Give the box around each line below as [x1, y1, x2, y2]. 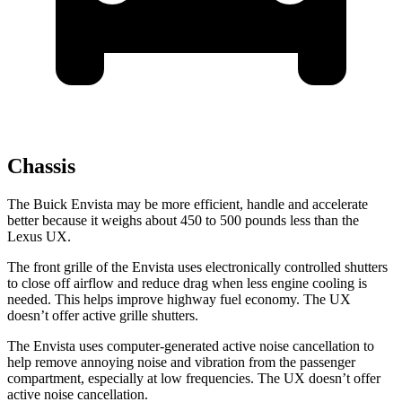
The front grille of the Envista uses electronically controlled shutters [7, 259, 388, 275]
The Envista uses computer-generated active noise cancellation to [7, 338, 374, 354]
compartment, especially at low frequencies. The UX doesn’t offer [7, 371, 380, 387]
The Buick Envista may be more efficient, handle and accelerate [7, 197, 368, 213]
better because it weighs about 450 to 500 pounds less [7, 213, 310, 229]
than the [310, 213, 359, 229]
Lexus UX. [7, 229, 71, 245]
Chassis [7, 154, 75, 179]
